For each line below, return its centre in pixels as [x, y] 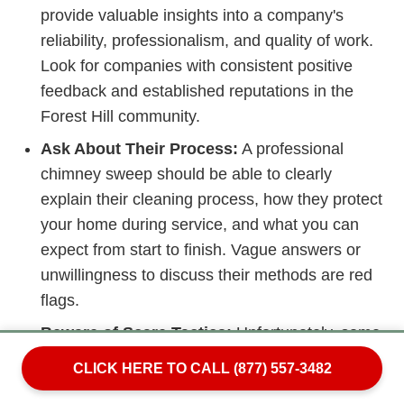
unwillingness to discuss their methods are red [207, 275]
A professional [291, 149]
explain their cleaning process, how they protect [211, 200]
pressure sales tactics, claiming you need [188, 384]
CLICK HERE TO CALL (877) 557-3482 [202, 368]
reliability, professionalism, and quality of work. [207, 41]
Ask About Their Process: [139, 149]
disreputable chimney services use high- [185, 358]
